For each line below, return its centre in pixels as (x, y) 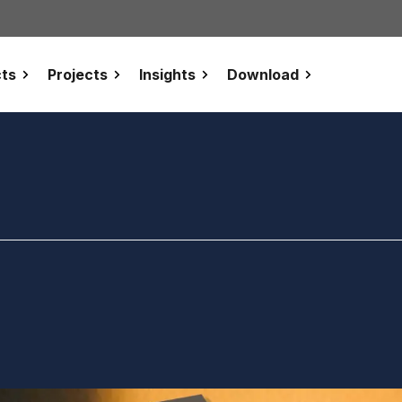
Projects (77, 74)
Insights (167, 74)
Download (262, 74)
